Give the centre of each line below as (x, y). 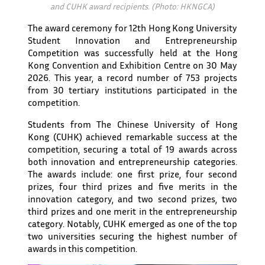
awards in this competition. (83, 248)
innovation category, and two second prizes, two (132, 198)
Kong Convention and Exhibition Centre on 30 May (132, 65)
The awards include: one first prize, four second (132, 174)
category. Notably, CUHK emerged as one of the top (132, 223)
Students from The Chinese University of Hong (132, 124)
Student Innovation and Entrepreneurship (132, 40)
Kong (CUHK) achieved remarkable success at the (132, 136)
